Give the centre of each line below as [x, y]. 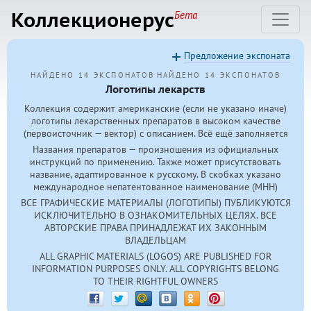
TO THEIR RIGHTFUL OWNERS [155, 281]
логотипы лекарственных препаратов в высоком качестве [155, 121]
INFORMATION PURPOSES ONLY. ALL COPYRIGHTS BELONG [155, 268]
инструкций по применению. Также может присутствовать [155, 162]
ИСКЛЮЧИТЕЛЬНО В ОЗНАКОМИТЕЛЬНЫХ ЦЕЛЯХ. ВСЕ [155, 215]
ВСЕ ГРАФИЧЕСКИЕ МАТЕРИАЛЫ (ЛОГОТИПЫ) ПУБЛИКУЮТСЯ [155, 202]
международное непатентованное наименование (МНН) [155, 187]
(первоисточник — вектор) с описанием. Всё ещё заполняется [155, 134]
